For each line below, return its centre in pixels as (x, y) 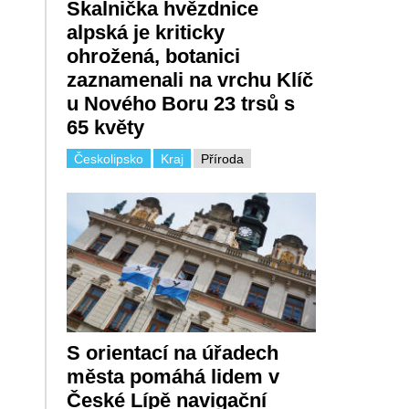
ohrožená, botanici (153, 56)
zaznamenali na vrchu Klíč (189, 79)
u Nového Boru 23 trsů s (180, 103)
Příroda (222, 158)
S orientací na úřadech (172, 353)
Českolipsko (108, 158)
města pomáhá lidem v (173, 377)
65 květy (105, 127)
